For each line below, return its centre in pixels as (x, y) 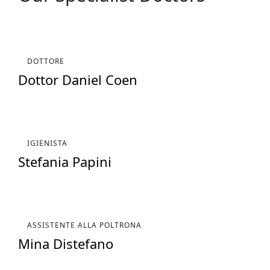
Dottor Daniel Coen (78, 79)
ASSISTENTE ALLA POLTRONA (84, 225)
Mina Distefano (66, 243)
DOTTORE (46, 61)
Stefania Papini (65, 161)
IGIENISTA (47, 143)
